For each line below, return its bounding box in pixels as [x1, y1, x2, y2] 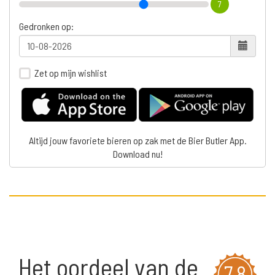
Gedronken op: [19, 20, 74, 32]
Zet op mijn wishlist [34, 66, 107, 79]
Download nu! [112, 148, 163, 160]
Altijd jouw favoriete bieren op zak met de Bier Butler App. [28, 134, 247, 147]
